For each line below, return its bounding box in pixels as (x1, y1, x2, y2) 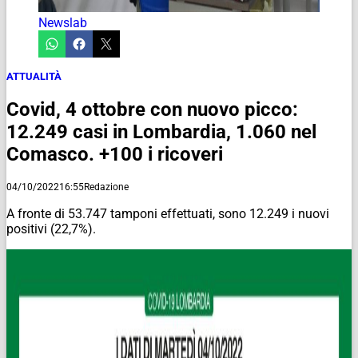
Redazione (84, 181, 129, 193)
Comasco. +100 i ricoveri (6, 142, 223, 165)
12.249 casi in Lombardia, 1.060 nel (6, 120, 316, 143)
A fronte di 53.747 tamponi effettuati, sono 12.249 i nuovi (6, 205, 329, 221)
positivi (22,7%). (6, 221, 96, 237)
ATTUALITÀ (6, 70, 62, 82)
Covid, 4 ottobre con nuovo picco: (6, 97, 298, 121)
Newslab (38, 14, 87, 30)
